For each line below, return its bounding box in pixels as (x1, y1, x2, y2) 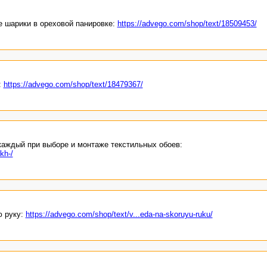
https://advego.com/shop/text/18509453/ (117, 19, 257, 29)
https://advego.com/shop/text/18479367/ (3, 79, 143, 89)
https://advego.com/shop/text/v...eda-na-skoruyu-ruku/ (25, 209, 213, 219)
